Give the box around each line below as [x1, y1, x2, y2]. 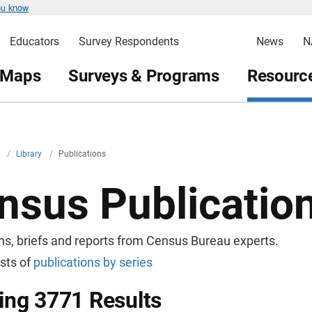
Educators [9, 35, 59, 48]
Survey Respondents [78, 35, 179, 48]
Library [16, 149, 44, 159]
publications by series [33, 255, 153, 270]
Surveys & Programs [68, 65, 219, 86]
